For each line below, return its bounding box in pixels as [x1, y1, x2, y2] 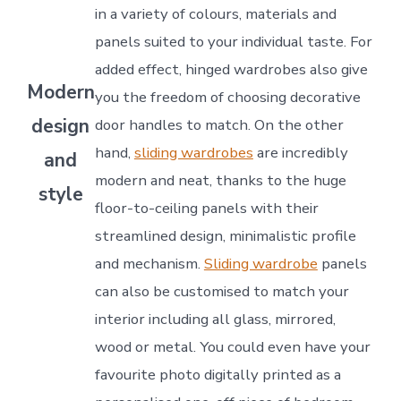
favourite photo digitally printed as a [94, 363, 341, 385]
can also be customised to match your [94, 280, 349, 302]
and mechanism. [94, 252, 204, 274]
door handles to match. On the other [94, 114, 344, 135]
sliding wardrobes [133, 141, 253, 163]
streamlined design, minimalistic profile [94, 225, 356, 246]
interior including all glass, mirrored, [94, 308, 336, 329]
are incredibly [252, 141, 348, 163]
